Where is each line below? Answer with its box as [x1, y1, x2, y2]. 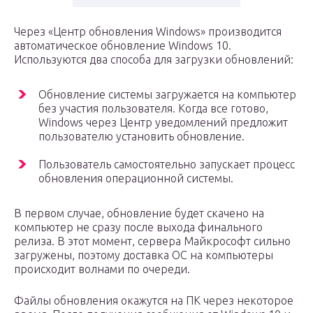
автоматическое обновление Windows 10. [14, 38, 231, 52]
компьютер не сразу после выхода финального [14, 220, 263, 233]
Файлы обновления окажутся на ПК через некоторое [14, 293, 293, 307]
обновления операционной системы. [38, 171, 233, 184]
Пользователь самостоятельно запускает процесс [38, 157, 295, 170]
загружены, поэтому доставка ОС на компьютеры [14, 248, 273, 261]
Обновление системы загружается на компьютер [38, 87, 296, 101]
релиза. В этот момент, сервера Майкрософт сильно [14, 234, 291, 247]
